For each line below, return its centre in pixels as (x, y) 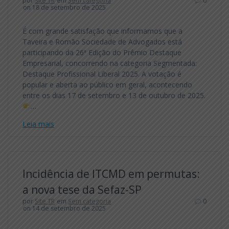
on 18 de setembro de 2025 (65, 7)
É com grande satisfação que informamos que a (102, 31)
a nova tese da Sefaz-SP (82, 189)
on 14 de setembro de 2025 (65, 208)
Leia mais (38, 124)
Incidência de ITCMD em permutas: (111, 174)
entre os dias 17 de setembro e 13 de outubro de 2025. (114, 95)
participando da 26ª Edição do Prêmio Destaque (102, 52)
